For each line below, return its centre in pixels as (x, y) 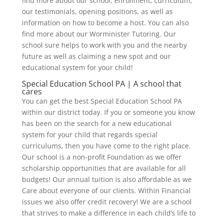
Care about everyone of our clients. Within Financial (106, 190)
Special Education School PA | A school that (101, 83)
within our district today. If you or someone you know (108, 112)
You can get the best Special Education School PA (102, 101)
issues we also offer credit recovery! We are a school (107, 201)
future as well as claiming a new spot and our (96, 56)
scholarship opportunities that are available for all (104, 168)
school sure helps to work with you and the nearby (104, 45)
